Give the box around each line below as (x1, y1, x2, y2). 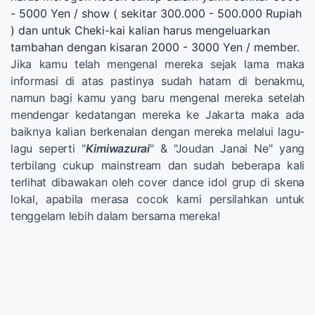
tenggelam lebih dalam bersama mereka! (11, 208, 220, 223)
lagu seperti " (11, 141, 86, 155)
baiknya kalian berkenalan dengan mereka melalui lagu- (11, 124, 304, 139)
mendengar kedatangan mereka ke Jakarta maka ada (11, 107, 304, 122)
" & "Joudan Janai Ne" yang (149, 141, 305, 155)
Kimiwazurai (85, 141, 150, 155)
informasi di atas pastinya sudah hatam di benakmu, (11, 73, 304, 88)
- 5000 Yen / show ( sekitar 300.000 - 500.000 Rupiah (11, 6, 302, 20)
